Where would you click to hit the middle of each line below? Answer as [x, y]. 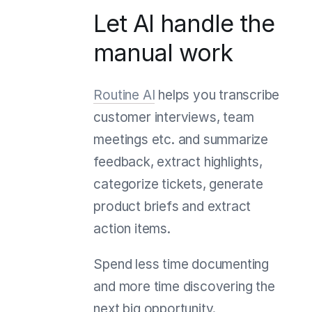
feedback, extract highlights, [178, 162]
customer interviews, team [174, 117]
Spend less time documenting [181, 264]
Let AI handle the [184, 23]
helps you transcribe [217, 95]
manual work [163, 52]
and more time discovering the [184, 286]
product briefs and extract [172, 206]
